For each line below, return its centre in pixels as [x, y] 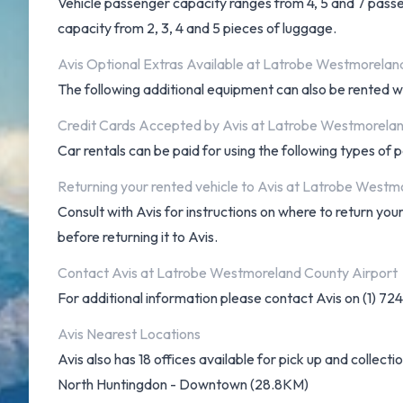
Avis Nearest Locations [129, 334]
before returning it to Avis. [138, 237]
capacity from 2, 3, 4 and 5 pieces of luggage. [197, 28]
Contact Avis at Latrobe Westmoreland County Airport [228, 273]
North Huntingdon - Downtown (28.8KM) [183, 384]
